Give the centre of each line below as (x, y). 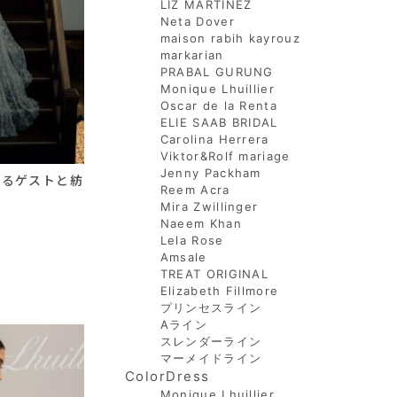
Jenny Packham (210, 173)
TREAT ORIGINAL (214, 274)
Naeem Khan (201, 223)
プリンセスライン (211, 307)
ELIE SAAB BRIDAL (219, 122)
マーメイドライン (211, 358)
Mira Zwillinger (209, 206)
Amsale (183, 257)
